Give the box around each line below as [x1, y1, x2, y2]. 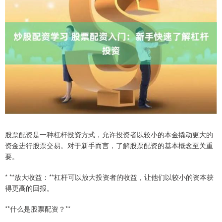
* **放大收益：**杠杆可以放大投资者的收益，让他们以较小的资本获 [5, 172, 214, 182]
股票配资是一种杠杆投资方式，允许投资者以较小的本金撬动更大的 [5, 129, 213, 140]
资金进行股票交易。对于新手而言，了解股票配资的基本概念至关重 [5, 140, 213, 151]
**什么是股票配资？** [5, 204, 70, 214]
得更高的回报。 [5, 183, 54, 193]
